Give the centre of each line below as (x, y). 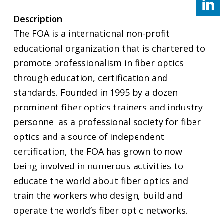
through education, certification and (90, 77)
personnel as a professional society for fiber (107, 122)
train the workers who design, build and (98, 195)
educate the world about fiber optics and (100, 180)
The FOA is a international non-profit (91, 33)
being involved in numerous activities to (98, 166)
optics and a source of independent (88, 136)
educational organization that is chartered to (109, 48)
